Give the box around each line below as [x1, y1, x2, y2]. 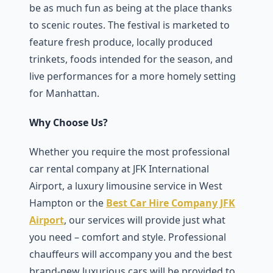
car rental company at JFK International [29, 162, 209, 175]
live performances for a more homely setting [29, 69, 236, 83]
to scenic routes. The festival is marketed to [29, 18, 230, 32]
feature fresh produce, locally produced [29, 35, 213, 49]
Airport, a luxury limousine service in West [29, 179, 222, 193]
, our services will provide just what [64, 213, 225, 227]
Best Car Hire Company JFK [106, 196, 235, 210]
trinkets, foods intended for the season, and [29, 52, 233, 66]
